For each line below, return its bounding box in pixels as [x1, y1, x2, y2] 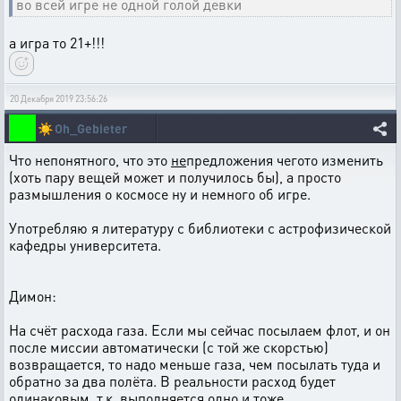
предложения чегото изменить [186, 150, 383, 170]
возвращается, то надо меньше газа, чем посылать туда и [9, 354, 380, 374]
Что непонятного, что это [9, 150, 171, 170]
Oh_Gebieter [55, 120, 127, 137]
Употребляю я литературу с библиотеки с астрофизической [9, 218, 391, 238]
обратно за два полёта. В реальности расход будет [9, 371, 336, 391]
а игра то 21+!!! [9, 33, 105, 53]
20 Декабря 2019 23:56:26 [10, 93, 107, 105]
